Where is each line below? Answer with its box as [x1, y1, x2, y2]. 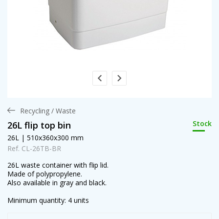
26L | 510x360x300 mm [7, 133, 84, 142]
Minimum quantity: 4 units [7, 196, 89, 205]
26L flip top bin [7, 119, 71, 131]
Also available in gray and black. [7, 178, 107, 187]
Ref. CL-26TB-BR [7, 144, 61, 153]
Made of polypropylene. [7, 169, 82, 178]
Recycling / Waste [20, 106, 76, 115]
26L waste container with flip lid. [7, 160, 109, 170]
